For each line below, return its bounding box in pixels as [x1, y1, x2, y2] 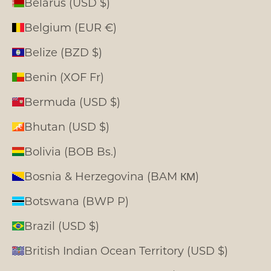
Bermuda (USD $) [24, 94, 120, 109]
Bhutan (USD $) [24, 119, 109, 134]
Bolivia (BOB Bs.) [24, 143, 117, 158]
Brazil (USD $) [24, 218, 99, 233]
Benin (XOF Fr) [24, 69, 104, 84]
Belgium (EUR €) [24, 19, 117, 34]
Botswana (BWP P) [24, 193, 129, 208]
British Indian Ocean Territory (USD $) [24, 243, 228, 258]
